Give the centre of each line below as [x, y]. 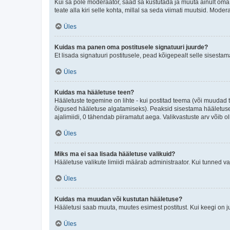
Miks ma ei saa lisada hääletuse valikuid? [115, 154]
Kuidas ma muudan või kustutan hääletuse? [118, 199]
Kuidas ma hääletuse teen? [94, 92]
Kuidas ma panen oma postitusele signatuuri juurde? [131, 47]
